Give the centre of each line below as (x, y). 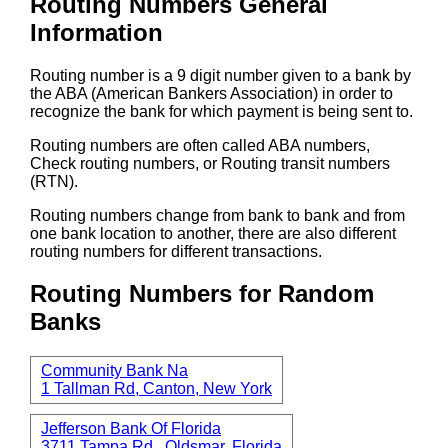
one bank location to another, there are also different (213, 233)
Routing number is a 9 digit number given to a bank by (220, 75)
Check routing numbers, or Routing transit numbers (210, 163)
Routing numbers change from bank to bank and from (217, 215)
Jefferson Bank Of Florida (131, 429)
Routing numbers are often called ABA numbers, (200, 145)
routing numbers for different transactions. (176, 251)
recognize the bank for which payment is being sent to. (221, 111)
